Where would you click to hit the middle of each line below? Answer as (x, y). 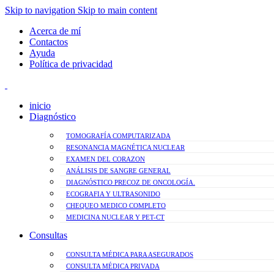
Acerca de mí (55, 31)
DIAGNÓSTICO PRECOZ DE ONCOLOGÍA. (131, 182)
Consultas (48, 235)
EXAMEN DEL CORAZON (106, 159)
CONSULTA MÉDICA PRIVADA (113, 266)
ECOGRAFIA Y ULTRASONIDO (113, 194)
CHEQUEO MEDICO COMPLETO (116, 206)
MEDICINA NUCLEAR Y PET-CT (115, 217)
